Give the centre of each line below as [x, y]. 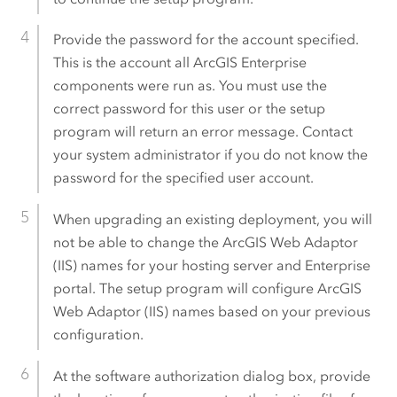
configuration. [98, 335]
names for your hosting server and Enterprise [223, 266]
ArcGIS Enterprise [249, 63]
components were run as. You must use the [190, 86]
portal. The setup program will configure [185, 289]
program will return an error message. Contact [202, 132]
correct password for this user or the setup [189, 109]
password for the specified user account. [183, 178]
